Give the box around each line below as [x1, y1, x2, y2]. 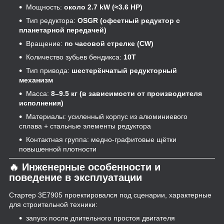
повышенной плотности [19, 144, 96, 153]
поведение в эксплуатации [9, 171, 142, 183]
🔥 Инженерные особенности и [9, 161, 160, 172]
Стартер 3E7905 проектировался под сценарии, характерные [9, 191, 211, 199]
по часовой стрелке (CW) [64, 39, 153, 47]
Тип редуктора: [26, 16, 77, 24]
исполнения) [19, 98, 63, 107]
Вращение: [26, 39, 64, 47]
